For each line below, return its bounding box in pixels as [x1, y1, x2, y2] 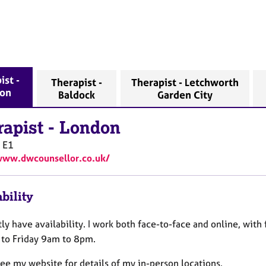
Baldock [58, 88, 96, 101]
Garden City [157, 88, 213, 101]
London [59, 116, 121, 138]
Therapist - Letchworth [131, 75, 239, 88]
